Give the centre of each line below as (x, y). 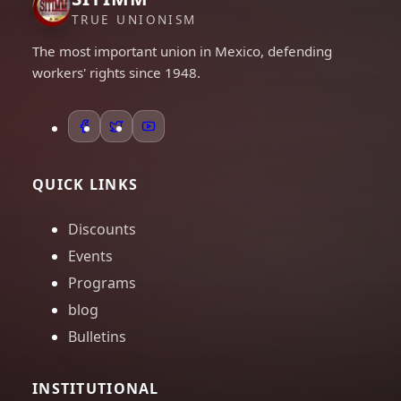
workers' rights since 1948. (116, 73)
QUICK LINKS (85, 185)
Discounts (102, 230)
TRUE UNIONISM (134, 20)
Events (90, 256)
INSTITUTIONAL (96, 389)
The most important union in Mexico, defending (182, 51)
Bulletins (97, 337)
